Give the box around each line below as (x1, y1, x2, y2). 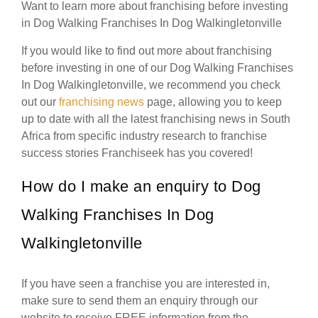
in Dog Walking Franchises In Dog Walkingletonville (21, 17, 282, 30)
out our (21, 96, 59, 109)
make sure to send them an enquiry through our (21, 295, 258, 307)
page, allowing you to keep (144, 96, 282, 109)
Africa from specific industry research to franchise (21, 130, 267, 143)
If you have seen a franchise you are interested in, (21, 278, 270, 290)
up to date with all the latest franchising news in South (21, 113, 290, 126)
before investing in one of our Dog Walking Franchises (21, 62, 293, 75)
